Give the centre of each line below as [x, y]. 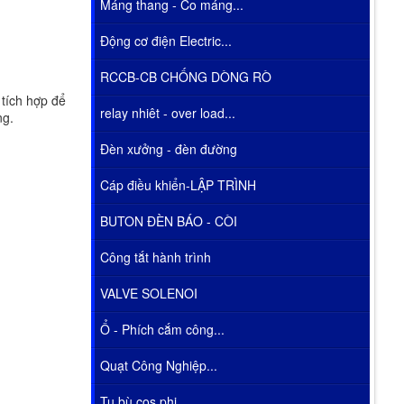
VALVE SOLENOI [148, 293]
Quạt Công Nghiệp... [158, 365]
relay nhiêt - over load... [167, 112]
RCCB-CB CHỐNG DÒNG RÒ [185, 76]
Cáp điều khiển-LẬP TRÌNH [178, 184]
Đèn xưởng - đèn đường [168, 148]
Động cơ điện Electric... [165, 40]
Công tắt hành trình [155, 257]
